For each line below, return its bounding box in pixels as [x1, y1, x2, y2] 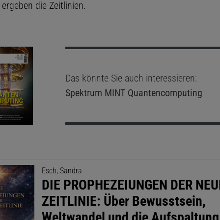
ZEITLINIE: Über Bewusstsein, [42, 192, 206, 209]
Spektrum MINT [65, 87, 125, 99]
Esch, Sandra [42, 165, 82, 175]
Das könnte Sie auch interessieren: [65, 72, 197, 84]
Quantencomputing [125, 87, 202, 99]
